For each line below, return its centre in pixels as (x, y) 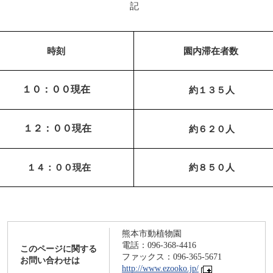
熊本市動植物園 (152, 234)
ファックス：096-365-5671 (172, 257)
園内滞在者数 (212, 51)
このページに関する (58, 249)
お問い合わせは (50, 261)
